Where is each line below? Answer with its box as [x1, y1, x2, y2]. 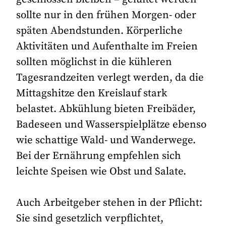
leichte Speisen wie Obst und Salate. [16, 164, 187, 178]
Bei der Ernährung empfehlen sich [16, 149, 182, 162]
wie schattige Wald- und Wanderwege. [16, 133, 196, 147]
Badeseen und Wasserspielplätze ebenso [16, 118, 207, 131]
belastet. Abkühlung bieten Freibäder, [16, 102, 196, 116]
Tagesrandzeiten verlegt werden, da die [16, 71, 204, 84]
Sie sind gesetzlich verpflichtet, [16, 211, 164, 225]
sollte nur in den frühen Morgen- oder [16, 8, 197, 22]
